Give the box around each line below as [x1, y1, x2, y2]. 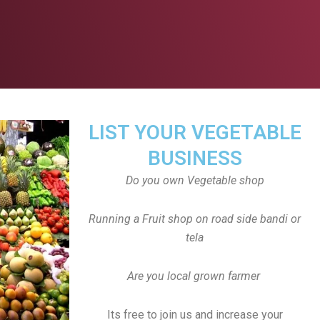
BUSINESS [147, 146, 242, 170]
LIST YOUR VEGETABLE [88, 121, 301, 144]
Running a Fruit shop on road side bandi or [89, 212, 301, 226]
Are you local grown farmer [126, 269, 260, 283]
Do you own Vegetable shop [125, 174, 264, 187]
